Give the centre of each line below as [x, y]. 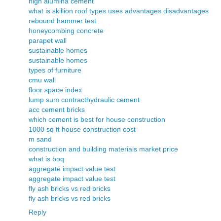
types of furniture [55, 70]
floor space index [55, 90]
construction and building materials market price [103, 149]
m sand [40, 139]
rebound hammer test [62, 20]
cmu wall [42, 80]
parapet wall [48, 40]
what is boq [46, 159]
